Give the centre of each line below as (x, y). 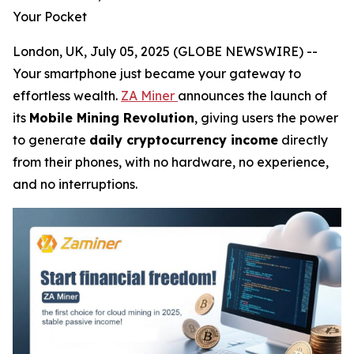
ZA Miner (149, 96)
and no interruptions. (75, 184)
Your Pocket (50, 17)
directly (303, 140)
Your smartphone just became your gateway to (157, 73)
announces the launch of (252, 96)
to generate (51, 140)
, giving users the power (266, 118)
